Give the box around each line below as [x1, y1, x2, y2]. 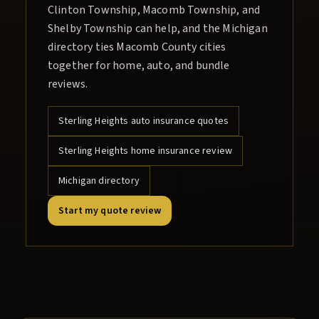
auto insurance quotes [128, 114, 229, 129]
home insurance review [128, 144, 233, 159]
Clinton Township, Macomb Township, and [48, 2, 261, 19]
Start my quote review [58, 204, 162, 219]
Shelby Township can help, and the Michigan [48, 21, 268, 37]
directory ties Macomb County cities [48, 39, 226, 56]
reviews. [48, 76, 88, 93]
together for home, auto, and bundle [48, 58, 230, 74]
